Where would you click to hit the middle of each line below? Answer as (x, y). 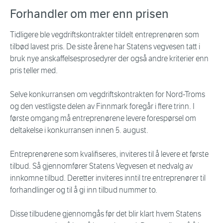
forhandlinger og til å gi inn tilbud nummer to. (84, 190)
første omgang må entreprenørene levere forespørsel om (103, 118)
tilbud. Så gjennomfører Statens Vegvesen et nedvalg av (101, 166)
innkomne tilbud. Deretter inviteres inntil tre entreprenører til (108, 178)
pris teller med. (34, 71)
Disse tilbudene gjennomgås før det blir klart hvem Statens (106, 214)
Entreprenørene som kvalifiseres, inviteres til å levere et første (109, 154)
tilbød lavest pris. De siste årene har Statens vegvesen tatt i (105, 47)
